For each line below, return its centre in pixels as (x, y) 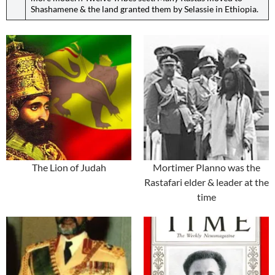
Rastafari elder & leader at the (206, 182)
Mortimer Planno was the (206, 168)
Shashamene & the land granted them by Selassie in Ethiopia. (145, 9)
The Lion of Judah (69, 168)
